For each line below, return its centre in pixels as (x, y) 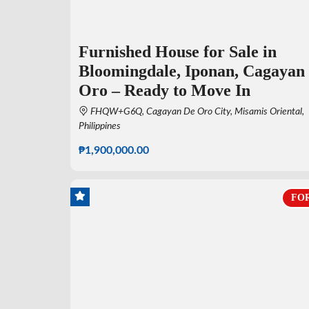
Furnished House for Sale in (178, 52)
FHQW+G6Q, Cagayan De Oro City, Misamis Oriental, (196, 112)
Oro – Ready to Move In (165, 91)
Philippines (100, 127)
